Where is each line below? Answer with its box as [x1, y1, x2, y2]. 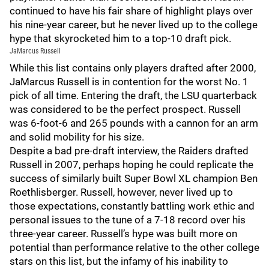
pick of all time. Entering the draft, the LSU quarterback [10, 89, 257, 101]
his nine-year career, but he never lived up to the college [10, 19, 258, 31]
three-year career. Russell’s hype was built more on [10, 228, 237, 240]
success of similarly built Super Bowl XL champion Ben [10, 172, 258, 184]
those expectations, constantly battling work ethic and [10, 200, 255, 212]
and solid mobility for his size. [10, 131, 147, 143]
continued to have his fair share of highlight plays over [10, 5, 253, 17]
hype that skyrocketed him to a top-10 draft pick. [10, 32, 231, 44]
